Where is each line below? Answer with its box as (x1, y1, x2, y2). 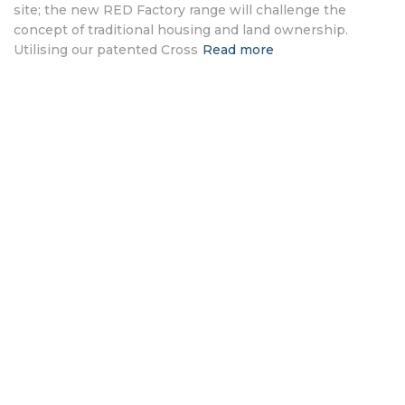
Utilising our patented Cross (14, 42, 198, 58)
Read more (202, 42, 274, 58)
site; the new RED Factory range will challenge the (14, 2, 346, 18)
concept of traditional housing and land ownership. (14, 22, 348, 38)
